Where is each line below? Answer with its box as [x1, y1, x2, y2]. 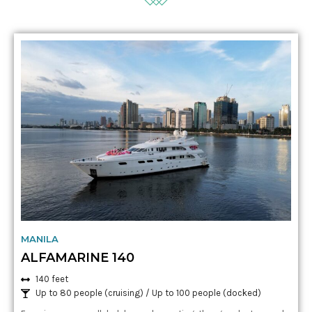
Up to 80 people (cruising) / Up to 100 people [36, 288, 224, 299]
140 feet [36, 274, 69, 285]
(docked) [223, 288, 262, 299]
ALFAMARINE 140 [21, 250, 134, 266]
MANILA [21, 233, 58, 245]
